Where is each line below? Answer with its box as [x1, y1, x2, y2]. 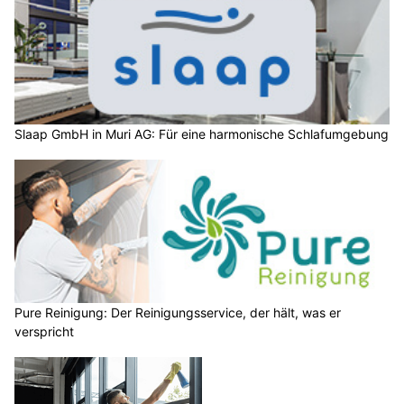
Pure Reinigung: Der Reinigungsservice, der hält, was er [14, 305, 341, 321]
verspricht [14, 324, 74, 340]
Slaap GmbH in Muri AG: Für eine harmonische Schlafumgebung [14, 125, 389, 142]
